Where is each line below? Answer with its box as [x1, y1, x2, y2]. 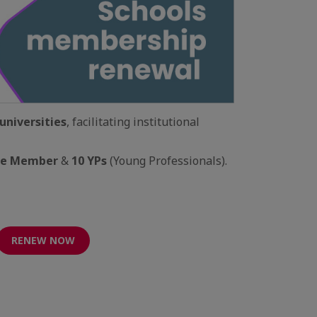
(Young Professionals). [107, 152, 227, 168]
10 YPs [71, 152, 107, 168]
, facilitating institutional [67, 113, 200, 129]
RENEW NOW [11, 233, 75, 247]
